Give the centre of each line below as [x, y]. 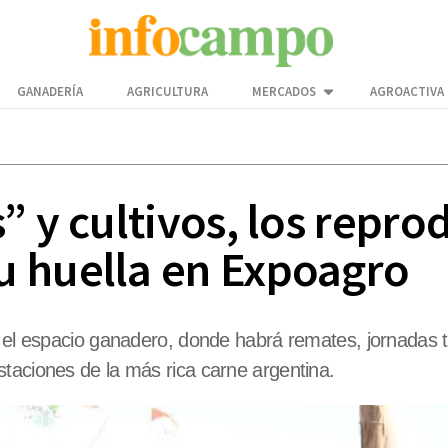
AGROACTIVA [407, 92]
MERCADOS [284, 92]
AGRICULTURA [167, 92]
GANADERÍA [50, 92]
